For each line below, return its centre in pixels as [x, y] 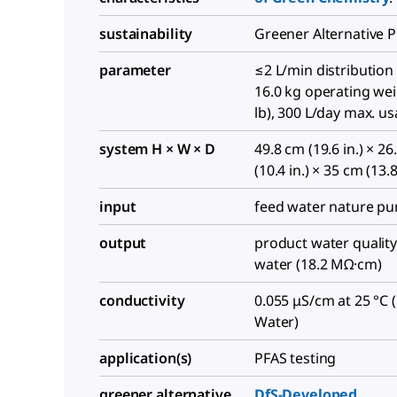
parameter [135, 70]
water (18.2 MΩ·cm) [318, 265]
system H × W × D [158, 149]
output [123, 243]
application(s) [146, 358]
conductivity [142, 301]
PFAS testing [296, 358]
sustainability [146, 34]
